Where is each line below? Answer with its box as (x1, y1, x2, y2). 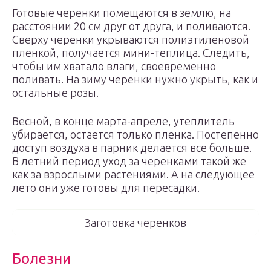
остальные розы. (12, 87, 99, 99)
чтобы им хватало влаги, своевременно (12, 60, 216, 72)
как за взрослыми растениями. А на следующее (12, 168, 255, 180)
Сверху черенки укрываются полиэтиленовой (12, 33, 249, 45)
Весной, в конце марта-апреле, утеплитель (12, 115, 235, 127)
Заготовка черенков (85, 217, 186, 229)
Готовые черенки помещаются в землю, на (12, 7, 231, 19)
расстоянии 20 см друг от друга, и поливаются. (12, 20, 250, 32)
